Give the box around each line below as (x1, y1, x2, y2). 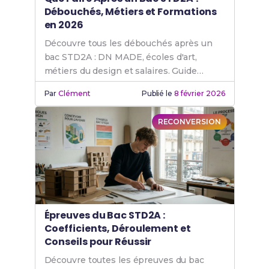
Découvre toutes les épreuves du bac (44, 255, 204, 265)
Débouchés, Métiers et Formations (44, 5, 217, 19)
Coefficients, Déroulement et (44, 222, 191, 235)
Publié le (141, 89, 174, 98)
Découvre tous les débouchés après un (44, 38, 213, 49)
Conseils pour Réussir (44, 235, 152, 249)
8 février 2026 (174, 89, 225, 98)
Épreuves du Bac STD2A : (44, 208, 166, 222)
